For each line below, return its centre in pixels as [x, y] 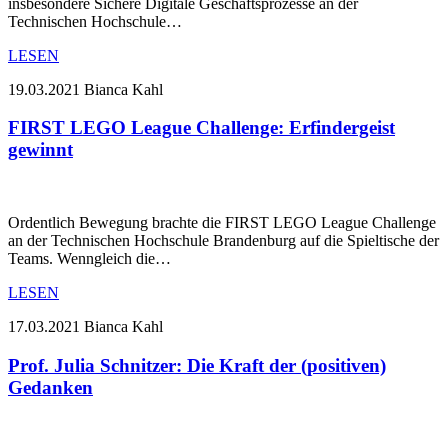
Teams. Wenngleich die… [89, 259]
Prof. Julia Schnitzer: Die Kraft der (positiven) [197, 365]
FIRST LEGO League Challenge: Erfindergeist [201, 128]
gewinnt [40, 150]
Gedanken [50, 387]
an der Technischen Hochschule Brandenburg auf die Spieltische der [223, 241]
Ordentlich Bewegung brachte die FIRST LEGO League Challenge [222, 223]
